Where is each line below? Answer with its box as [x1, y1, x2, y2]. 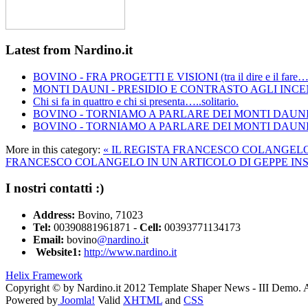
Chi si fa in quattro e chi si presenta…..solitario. [33, 95, 239, 107]
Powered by [5, 294, 58, 307]
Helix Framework [5, 269, 82, 282]
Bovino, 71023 [75, 209, 143, 221]
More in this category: [5, 143, 100, 155]
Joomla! [58, 294, 95, 307]
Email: [33, 234, 64, 246]
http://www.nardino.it [84, 246, 177, 258]
